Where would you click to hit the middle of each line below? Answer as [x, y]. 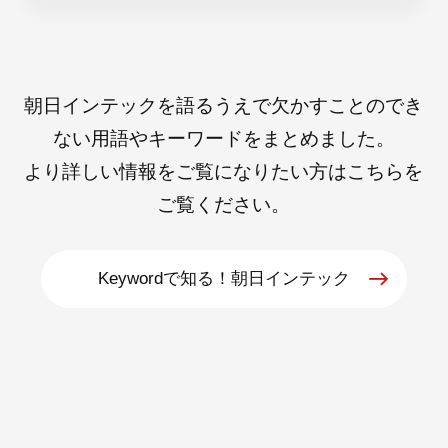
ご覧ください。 [224, 205]
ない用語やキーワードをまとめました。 [223, 139]
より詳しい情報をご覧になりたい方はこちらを [224, 172]
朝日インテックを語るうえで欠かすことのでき [224, 106]
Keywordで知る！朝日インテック [223, 278]
